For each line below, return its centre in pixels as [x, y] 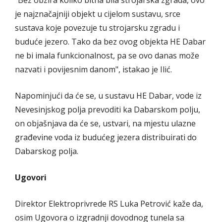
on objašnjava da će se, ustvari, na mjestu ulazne [105, 123]
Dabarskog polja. [47, 151]
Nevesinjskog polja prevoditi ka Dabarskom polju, [108, 109]
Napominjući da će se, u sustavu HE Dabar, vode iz [108, 95]
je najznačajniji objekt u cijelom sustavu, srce [98, 14]
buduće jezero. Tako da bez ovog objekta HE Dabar [110, 41]
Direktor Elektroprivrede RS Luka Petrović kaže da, [109, 203]
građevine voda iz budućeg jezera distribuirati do [106, 137]
